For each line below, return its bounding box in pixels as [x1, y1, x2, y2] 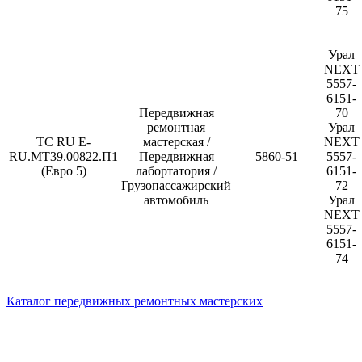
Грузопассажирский [121, 178, 231, 192]
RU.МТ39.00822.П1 [9, 149, 118, 163]
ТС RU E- [36, 134, 90, 149]
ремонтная [147, 120, 205, 134]
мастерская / [142, 134, 210, 149]
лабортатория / [136, 163, 217, 178]
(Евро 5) [40, 163, 86, 178]
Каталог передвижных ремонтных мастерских [6, 293, 263, 308]
